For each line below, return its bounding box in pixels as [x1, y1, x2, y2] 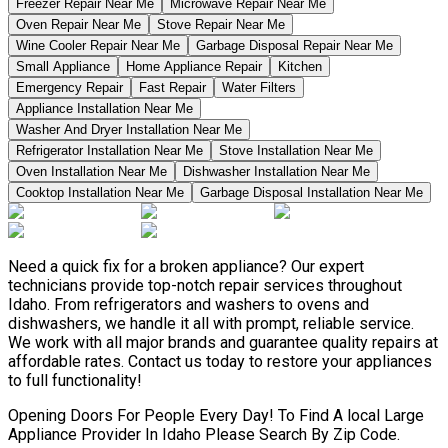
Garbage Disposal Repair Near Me [196, 37, 393, 53]
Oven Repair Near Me [16, 16, 141, 32]
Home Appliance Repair [126, 58, 262, 74]
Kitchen [278, 58, 322, 74]
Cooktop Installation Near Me [16, 184, 184, 200]
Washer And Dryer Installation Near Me [16, 121, 242, 137]
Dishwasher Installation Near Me [183, 163, 370, 179]
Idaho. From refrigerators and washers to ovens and [8, 294, 369, 314]
